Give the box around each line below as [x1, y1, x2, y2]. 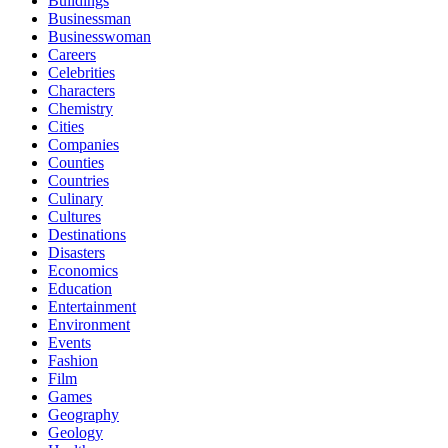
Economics [48, 262, 118, 280]
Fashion [48, 352, 98, 370]
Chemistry [48, 100, 113, 118]
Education [48, 280, 112, 298]
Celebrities [48, 64, 115, 82]
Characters [48, 82, 115, 100]
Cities [48, 118, 84, 136]
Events [48, 334, 91, 352]
